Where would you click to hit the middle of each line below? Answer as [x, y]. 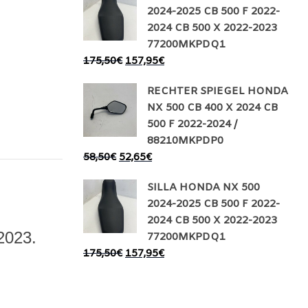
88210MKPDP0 [185, 141]
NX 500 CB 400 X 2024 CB [212, 108]
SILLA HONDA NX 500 [203, 188]
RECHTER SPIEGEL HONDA [218, 91]
